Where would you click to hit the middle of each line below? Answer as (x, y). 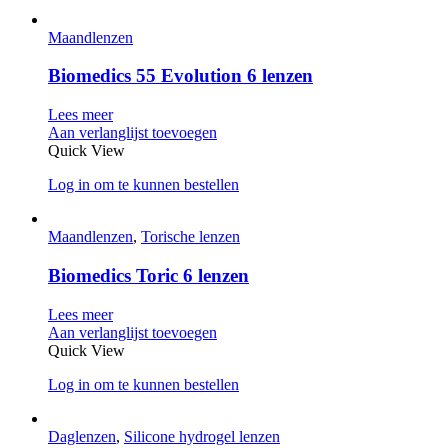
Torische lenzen (190, 237)
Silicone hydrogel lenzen (202, 436)
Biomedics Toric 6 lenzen (148, 275)
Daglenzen (82, 436)
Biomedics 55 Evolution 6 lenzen (180, 76)
